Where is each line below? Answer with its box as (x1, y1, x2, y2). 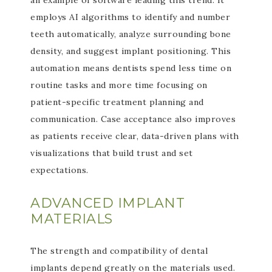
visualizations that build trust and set (30, 148, 193, 158)
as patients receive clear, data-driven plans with (30, 131, 239, 141)
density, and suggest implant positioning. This (30, 46, 231, 56)
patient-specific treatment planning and (30, 97, 204, 107)
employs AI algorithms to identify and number (30, 12, 230, 22)
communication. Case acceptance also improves (30, 114, 236, 124)
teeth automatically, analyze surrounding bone (30, 29, 231, 39)
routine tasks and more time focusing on (30, 80, 208, 90)
